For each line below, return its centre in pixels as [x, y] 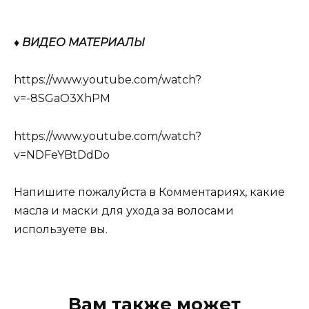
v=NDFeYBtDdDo [62, 154]
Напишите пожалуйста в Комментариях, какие [149, 192]
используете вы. [61, 229]
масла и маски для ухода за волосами [124, 210]
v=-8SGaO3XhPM [62, 99]
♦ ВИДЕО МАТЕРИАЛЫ [79, 43]
